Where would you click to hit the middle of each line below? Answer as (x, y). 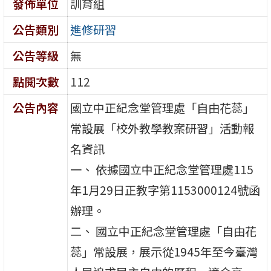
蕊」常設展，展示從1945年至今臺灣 (164, 251)
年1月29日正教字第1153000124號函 (165, 190)
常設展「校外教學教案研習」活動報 (162, 128)
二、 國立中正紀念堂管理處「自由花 (164, 231)
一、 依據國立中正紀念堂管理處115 (162, 169)
